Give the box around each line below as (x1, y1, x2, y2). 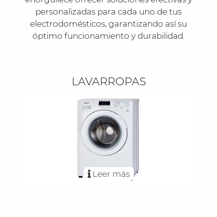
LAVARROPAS (71, 75, 146, 89)
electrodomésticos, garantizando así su (30, 18, 187, 29)
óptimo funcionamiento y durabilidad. (32, 31, 185, 41)
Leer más (90, 169, 130, 179)
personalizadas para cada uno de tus (35, 6, 182, 16)
